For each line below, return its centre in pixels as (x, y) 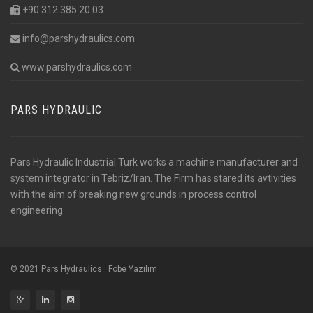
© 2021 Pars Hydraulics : (59, 269)
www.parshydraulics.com (76, 67)
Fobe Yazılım (133, 269)
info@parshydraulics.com (78, 38)
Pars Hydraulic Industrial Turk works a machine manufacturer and (154, 162)
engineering (37, 210)
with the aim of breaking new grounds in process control (133, 194)
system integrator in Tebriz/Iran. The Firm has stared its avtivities (153, 178)
